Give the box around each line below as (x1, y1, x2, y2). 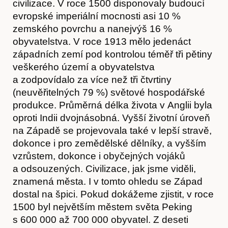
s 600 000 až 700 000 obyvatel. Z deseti (13, 214, 188, 225)
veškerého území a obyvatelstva (13, 61, 155, 72)
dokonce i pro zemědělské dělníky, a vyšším (13, 137, 206, 149)
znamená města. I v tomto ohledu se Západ (13, 176, 203, 187)
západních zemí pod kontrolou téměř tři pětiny (13, 48, 212, 60)
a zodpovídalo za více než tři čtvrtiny (13, 74, 172, 85)
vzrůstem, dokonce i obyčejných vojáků (13, 150, 185, 161)
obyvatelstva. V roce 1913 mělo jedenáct (13, 36, 191, 47)
